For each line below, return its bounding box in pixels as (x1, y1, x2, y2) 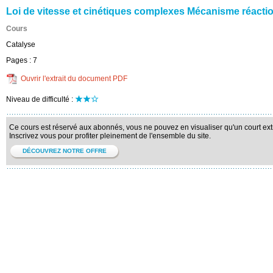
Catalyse (6, 40, 35, 49)
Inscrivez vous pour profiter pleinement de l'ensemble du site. (9, 132, 211, 140)
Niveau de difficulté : (6, 95, 75, 104)
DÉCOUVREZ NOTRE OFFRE (22, 147, 107, 154)
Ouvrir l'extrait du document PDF (21, 74, 127, 83)
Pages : (6, 56, 33, 65)
